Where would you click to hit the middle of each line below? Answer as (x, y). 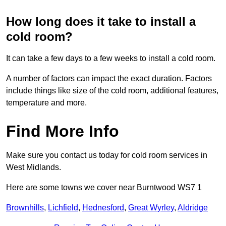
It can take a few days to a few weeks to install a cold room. (111, 59)
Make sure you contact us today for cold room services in (107, 155)
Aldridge (193, 208)
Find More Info (63, 131)
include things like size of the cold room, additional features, (112, 91)
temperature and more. (46, 103)
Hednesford (103, 208)
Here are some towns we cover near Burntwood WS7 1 (104, 188)
